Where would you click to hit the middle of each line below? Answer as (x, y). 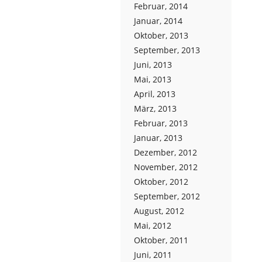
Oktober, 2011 (161, 240)
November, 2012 (166, 167)
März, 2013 (155, 108)
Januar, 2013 (158, 138)
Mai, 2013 (153, 79)
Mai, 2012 (153, 225)
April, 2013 (155, 94)
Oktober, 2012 (161, 182)
